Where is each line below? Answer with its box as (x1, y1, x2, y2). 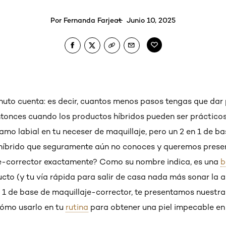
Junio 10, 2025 (127, 15, 176, 24)
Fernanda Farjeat (64, 15, 122, 24)
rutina (66, 202, 88, 212)
